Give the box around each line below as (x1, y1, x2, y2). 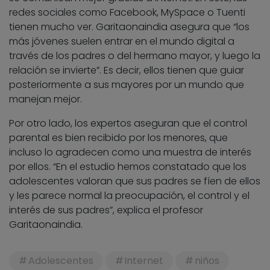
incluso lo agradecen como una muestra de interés (9, 145, 251, 160)
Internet (124, 254, 164, 268)
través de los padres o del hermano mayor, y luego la (9, 49, 260, 63)
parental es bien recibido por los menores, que (9, 131, 228, 145)
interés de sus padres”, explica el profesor (9, 203, 203, 218)
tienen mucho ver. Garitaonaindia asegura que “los (9, 20, 250, 34)
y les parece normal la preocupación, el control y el (9, 189, 250, 203)
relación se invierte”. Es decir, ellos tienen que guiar (9, 63, 244, 78)
